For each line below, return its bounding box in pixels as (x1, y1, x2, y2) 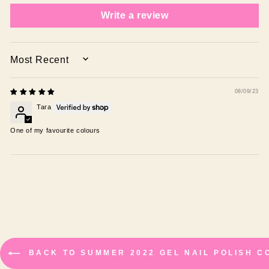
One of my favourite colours (10, 126, 100, 134)
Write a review (100, 10, 169, 20)
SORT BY (10, 59, 46, 66)
